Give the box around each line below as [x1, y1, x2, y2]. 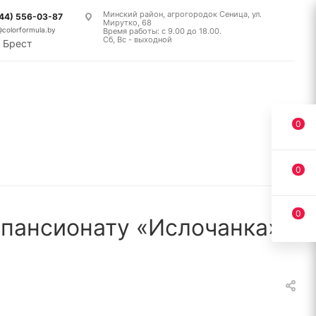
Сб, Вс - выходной [103, 35, 172, 44]
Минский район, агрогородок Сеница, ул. [103, 9, 262, 19]
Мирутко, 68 [103, 18, 152, 28]
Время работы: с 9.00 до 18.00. [103, 26, 221, 36]
